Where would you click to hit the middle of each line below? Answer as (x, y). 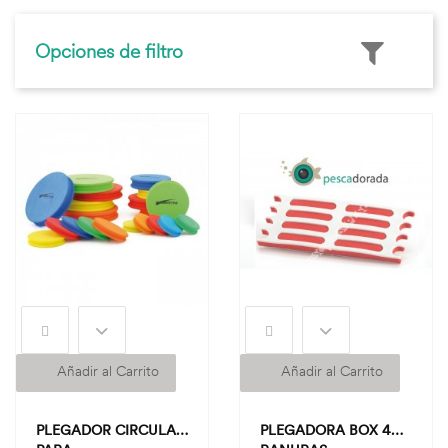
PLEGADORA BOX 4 (325, 430)
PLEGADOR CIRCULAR (110, 430)
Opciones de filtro (109, 51)
